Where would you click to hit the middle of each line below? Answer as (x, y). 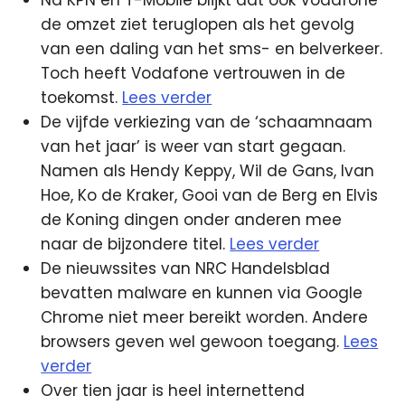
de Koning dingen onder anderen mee (192, 220)
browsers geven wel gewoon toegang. (193, 342)
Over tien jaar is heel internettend (173, 391)
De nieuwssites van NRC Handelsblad (186, 268)
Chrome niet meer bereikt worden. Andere (205, 317)
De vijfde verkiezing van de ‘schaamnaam (207, 122)
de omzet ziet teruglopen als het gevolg (198, 24)
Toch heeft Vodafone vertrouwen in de (193, 73)
